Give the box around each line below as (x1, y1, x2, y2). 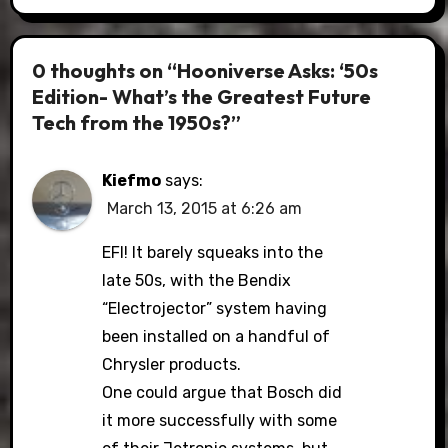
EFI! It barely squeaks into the (102, 243, 324, 262)
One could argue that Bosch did (102, 383, 343, 402)
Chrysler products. (102, 355, 242, 374)
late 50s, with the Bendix (102, 271, 292, 290)
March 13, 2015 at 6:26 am (107, 199, 303, 218)
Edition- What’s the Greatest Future (32, 83, 372, 109)
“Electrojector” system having (102, 299, 328, 318)
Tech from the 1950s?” (32, 109, 242, 135)
